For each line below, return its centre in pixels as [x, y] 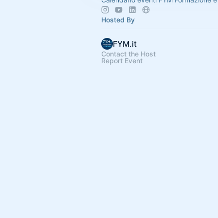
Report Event [122, 61]
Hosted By [118, 20]
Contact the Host [128, 54]
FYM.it [125, 44]
